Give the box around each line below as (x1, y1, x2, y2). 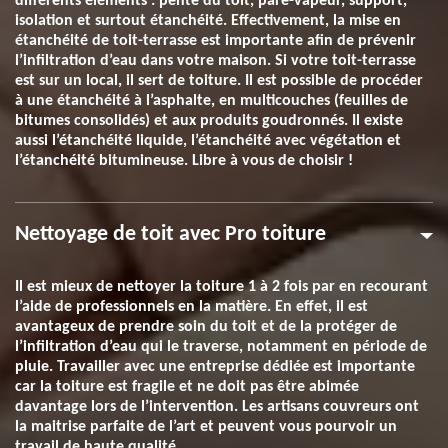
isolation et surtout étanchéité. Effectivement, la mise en (15, 13, 401, 29)
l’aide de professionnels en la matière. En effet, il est (15, 299, 368, 315)
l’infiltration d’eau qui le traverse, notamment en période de (15, 339, 427, 355)
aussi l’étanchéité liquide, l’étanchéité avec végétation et (15, 133, 401, 149)
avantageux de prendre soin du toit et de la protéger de (15, 319, 397, 335)
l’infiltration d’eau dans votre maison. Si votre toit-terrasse (15, 53, 416, 69)
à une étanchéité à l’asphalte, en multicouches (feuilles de (15, 93, 408, 109)
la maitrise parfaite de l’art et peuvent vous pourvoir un (15, 419, 397, 435)
